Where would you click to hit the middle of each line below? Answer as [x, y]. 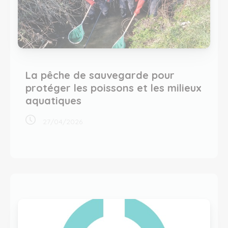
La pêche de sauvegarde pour [100, 75]
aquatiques [53, 101]
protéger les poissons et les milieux [113, 88]
